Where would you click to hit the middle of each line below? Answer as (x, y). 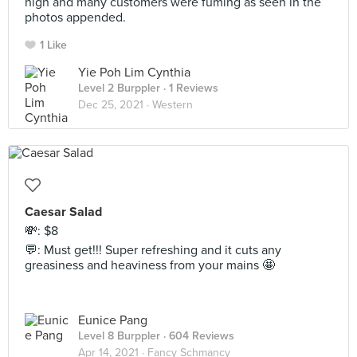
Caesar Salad (63, 212)
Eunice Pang (113, 320)
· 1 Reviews (189, 88)
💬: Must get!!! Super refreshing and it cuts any (153, 250)
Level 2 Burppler (119, 88)
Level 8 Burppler (119, 336)
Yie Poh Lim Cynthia (134, 73)
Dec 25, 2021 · (115, 105)
